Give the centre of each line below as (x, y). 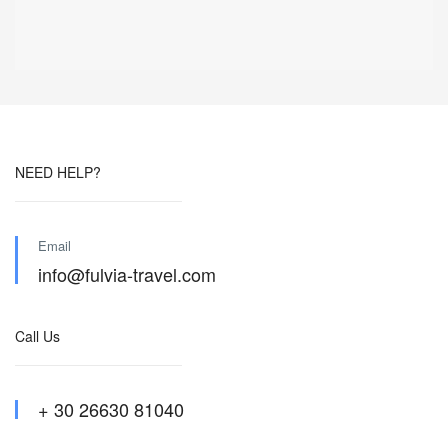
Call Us (37, 336)
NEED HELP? (58, 172)
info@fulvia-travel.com (127, 274)
